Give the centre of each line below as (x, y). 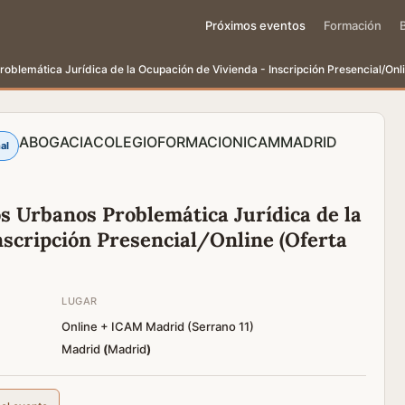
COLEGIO (125, 142)
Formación (353, 25)
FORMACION (200, 142)
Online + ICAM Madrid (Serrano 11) (158, 326)
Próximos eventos (255, 25)
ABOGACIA (56, 142)
